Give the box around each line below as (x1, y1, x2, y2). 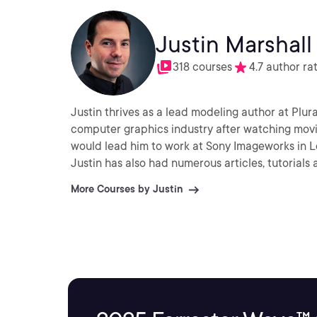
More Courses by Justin (71, 183, 183, 195)
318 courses (173, 60, 232, 74)
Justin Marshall (156, 30, 312, 58)
